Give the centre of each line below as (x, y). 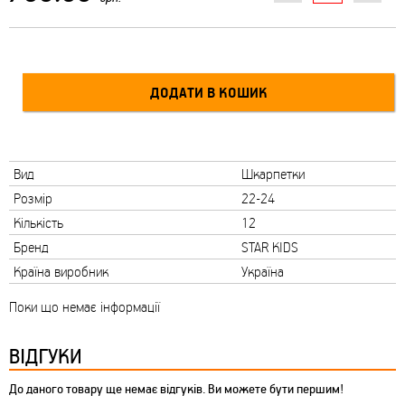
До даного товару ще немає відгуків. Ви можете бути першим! (176, 389)
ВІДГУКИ (45, 356)
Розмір (33, 198)
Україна (263, 272)
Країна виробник (61, 272)
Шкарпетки (273, 174)
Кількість (38, 223)
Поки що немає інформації (85, 307)
